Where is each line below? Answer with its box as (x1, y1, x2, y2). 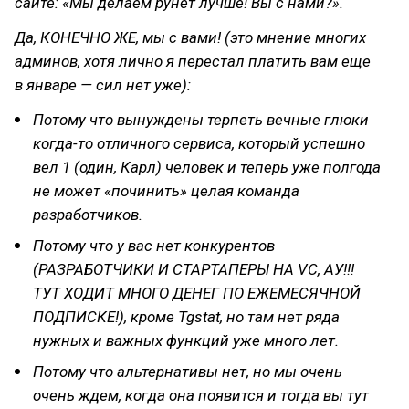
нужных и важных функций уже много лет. (33, 331, 339, 350)
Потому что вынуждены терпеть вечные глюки (33, 110, 369, 129)
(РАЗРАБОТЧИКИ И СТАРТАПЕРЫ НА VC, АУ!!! (33, 260, 354, 278)
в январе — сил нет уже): (15, 76, 191, 94)
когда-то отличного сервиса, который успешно (33, 134, 365, 152)
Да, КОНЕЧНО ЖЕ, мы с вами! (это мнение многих (15, 28, 366, 47)
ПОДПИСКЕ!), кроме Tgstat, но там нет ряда (33, 308, 340, 326)
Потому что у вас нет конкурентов (33, 236, 275, 255)
